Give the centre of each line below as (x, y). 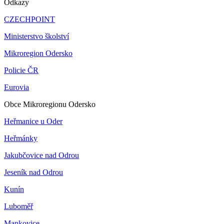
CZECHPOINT (29, 19)
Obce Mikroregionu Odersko (50, 104)
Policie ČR (21, 70)
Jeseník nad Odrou (33, 172)
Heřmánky (21, 138)
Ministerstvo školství (36, 36)
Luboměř (18, 206)
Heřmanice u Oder (33, 121)
